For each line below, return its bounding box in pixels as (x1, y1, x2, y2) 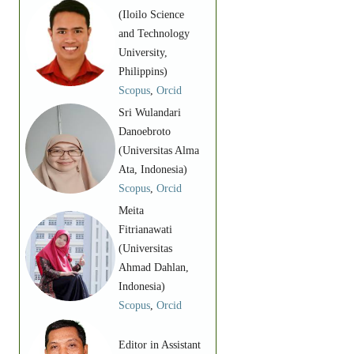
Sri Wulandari (118, 106, 181, 119)
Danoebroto (118, 125, 171, 137)
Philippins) (118, 65, 168, 77)
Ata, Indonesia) (118, 163, 187, 175)
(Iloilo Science (118, 8, 184, 21)
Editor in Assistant (118, 338, 201, 351)
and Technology (118, 27, 190, 40)
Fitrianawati (118, 223, 175, 235)
